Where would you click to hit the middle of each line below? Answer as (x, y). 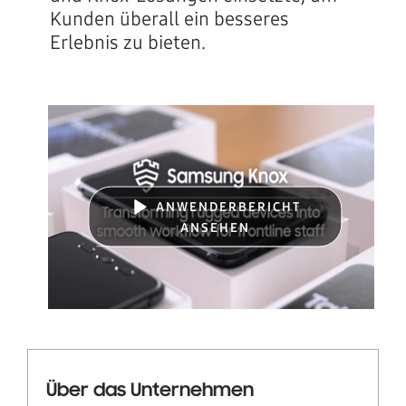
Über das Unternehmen (150, 391)
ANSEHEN (215, 227)
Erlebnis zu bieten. (128, 43)
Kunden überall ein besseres (169, 19)
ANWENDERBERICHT (229, 207)
